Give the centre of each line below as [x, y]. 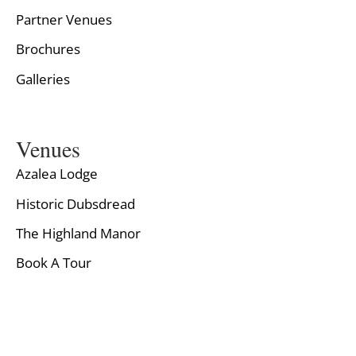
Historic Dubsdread [75, 203]
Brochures [48, 49]
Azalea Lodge [57, 174]
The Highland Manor [78, 234]
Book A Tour [54, 263]
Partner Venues [64, 20]
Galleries [43, 79]
